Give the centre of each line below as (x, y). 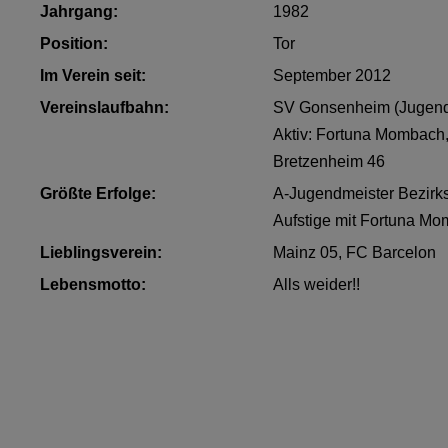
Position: (74, 44)
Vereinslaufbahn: (105, 108)
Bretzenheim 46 (328, 162)
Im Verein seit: (93, 76)
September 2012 (331, 76)
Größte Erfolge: (98, 194)
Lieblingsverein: (101, 253)
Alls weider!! (316, 285)
